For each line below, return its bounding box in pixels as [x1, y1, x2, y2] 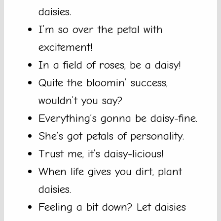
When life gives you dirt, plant [38, 165, 182, 179]
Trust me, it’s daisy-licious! [38, 147, 164, 161]
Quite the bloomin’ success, [38, 76, 168, 90]
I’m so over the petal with [38, 23, 163, 37]
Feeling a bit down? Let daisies [38, 200, 186, 214]
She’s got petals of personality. [38, 129, 184, 143]
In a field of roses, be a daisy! [38, 58, 181, 72]
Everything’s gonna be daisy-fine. [38, 111, 197, 125]
